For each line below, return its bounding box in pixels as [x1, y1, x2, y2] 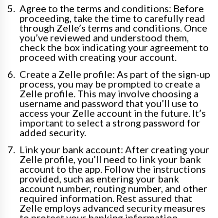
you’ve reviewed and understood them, [19, 32, 189, 44]
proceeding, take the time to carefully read [19, 12, 205, 24]
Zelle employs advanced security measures [19, 202, 205, 214]
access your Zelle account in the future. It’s [19, 107, 206, 119]
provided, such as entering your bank [19, 173, 179, 185]
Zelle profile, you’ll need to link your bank [19, 153, 201, 165]
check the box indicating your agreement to [19, 41, 209, 54]
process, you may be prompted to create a [19, 78, 200, 90]
